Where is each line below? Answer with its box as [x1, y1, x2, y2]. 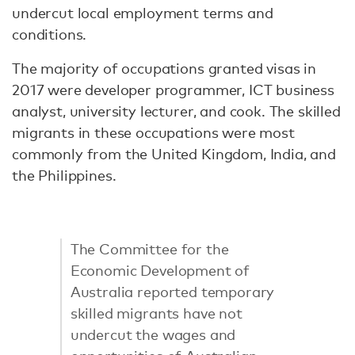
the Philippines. [12, 166, 116, 184]
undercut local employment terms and [12, 4, 273, 21]
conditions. [12, 25, 91, 43]
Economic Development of [70, 261, 250, 279]
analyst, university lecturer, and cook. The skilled [12, 102, 341, 120]
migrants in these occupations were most [12, 124, 295, 141]
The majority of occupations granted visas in [12, 59, 316, 77]
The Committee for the [70, 239, 229, 258]
